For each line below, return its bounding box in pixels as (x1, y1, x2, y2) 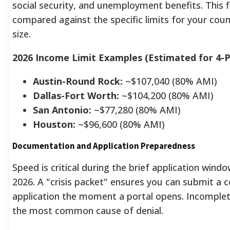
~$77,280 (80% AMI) (91, 103, 181, 116)
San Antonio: (33, 103, 91, 116)
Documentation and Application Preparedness (12, 140, 195, 151)
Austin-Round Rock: (33, 74, 123, 87)
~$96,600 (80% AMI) (75, 118, 165, 130)
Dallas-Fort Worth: (33, 89, 119, 102)
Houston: (33, 118, 75, 130)
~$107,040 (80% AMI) (123, 74, 217, 87)
